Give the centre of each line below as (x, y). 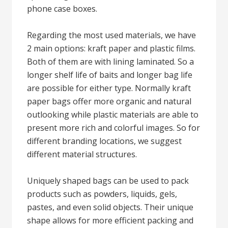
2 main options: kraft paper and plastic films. (111, 48)
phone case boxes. (62, 9)
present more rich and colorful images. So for (114, 128)
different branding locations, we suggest (105, 141)
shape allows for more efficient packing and (110, 220)
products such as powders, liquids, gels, (102, 194)
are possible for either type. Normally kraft (109, 88)
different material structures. (82, 154)
